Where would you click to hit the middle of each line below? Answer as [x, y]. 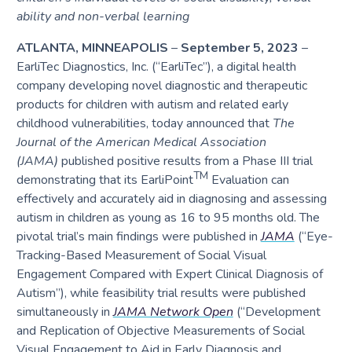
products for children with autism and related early [152, 104]
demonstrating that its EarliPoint [104, 180]
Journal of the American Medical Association [141, 142]
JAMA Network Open [173, 312]
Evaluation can [248, 180]
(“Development [277, 312]
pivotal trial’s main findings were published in [138, 236]
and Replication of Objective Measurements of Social [160, 330]
